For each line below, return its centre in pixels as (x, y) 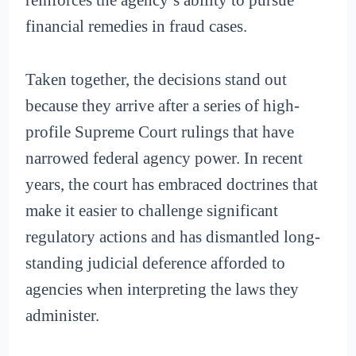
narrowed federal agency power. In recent (164, 158)
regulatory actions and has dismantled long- (173, 236)
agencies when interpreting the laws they (163, 289)
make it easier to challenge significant (152, 210)
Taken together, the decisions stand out (157, 79)
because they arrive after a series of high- (163, 105)
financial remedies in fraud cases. (137, 27)
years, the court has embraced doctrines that (172, 184)
